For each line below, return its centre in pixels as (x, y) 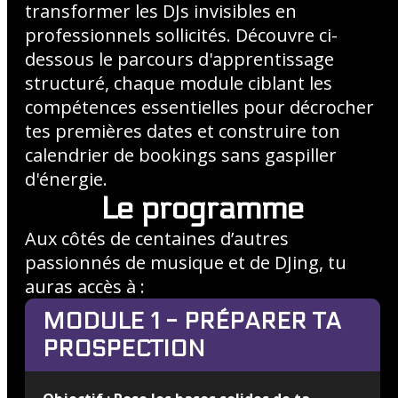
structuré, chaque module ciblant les (179, 83)
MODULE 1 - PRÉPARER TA (192, 321)
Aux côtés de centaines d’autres (157, 239)
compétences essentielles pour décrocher (199, 107)
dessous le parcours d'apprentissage (179, 59)
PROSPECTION (124, 349)
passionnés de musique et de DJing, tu (186, 263)
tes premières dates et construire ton (183, 131)
